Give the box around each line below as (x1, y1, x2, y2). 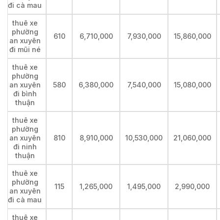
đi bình (13, 89, 37, 98)
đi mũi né (9, 45, 41, 54)
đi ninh (13, 142, 37, 151)
